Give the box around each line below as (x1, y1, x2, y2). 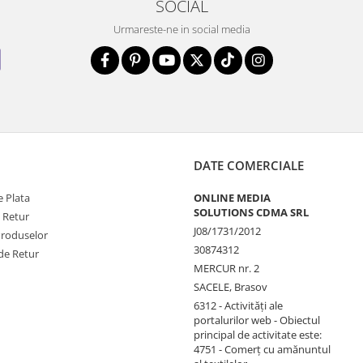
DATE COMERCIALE (194, 157, 304, 174)
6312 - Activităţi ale (194, 298, 283, 314)
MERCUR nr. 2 (194, 261, 259, 276)
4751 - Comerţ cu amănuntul (194, 342, 331, 357)
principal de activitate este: (194, 327, 322, 343)
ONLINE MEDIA (194, 190, 271, 206)
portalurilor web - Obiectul (194, 313, 320, 328)
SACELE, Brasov (194, 280, 267, 295)
